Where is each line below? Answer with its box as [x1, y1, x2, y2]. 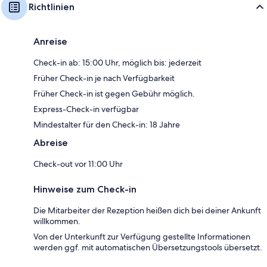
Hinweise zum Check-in [33, 184, 136, 195]
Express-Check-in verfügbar [33, 104, 139, 115]
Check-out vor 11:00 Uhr [33, 159, 123, 170]
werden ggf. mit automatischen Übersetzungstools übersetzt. [33, 242, 262, 253]
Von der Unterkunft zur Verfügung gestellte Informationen [33, 231, 250, 243]
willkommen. [33, 216, 80, 227]
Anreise [33, 36, 67, 48]
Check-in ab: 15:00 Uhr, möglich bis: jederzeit [33, 57, 201, 69]
